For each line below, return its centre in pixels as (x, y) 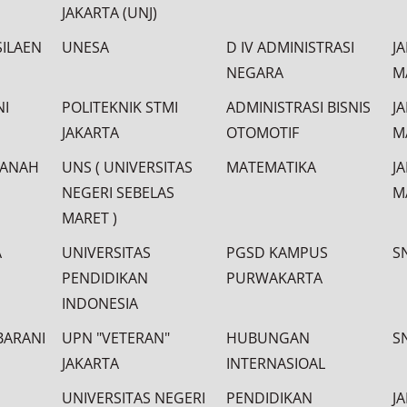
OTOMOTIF (263, 133)
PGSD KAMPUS (277, 253)
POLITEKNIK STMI (120, 107)
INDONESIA (100, 303)
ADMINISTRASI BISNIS (298, 107)
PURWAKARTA (274, 278)
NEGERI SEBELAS (118, 193)
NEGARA (255, 73)
